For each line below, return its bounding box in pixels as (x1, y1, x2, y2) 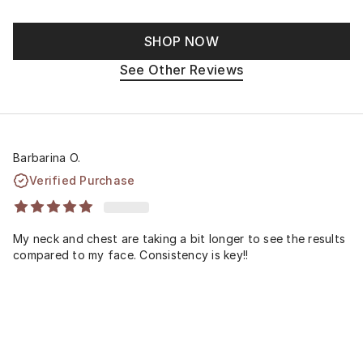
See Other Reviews (119, 62, 244, 78)
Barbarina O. (13, 150, 80, 164)
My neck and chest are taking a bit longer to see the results (13, 231, 345, 246)
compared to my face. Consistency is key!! (13, 247, 249, 262)
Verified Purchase (29, 173, 135, 187)
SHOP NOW (144, 33, 219, 49)
